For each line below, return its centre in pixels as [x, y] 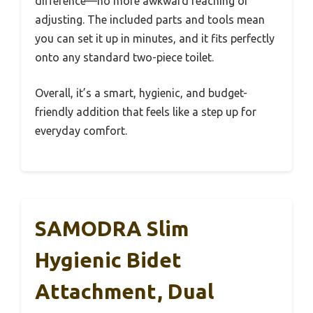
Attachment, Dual [124, 291]
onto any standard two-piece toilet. [124, 57]
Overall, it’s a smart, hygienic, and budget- [141, 93]
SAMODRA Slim [112, 228]
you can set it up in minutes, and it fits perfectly [155, 38]
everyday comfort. [81, 130]
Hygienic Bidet [108, 260]
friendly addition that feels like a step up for [146, 111]
